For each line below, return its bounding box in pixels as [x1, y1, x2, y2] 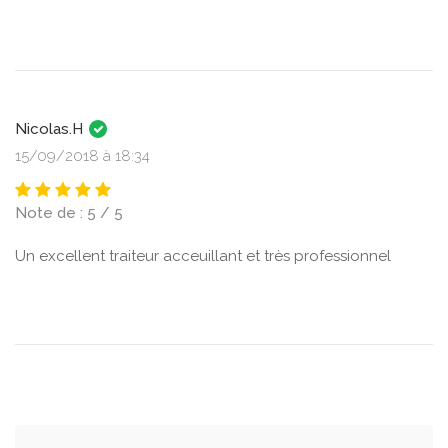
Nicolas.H [15, 120, 87, 138]
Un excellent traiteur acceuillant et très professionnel [15, 247, 391, 265]
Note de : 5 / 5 [15, 204, 123, 222]
